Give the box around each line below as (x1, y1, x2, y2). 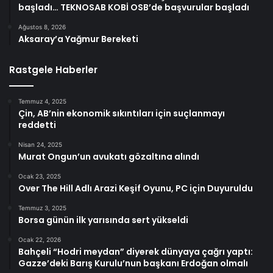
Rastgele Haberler (9, 63, 97, 77)
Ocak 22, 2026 (18, 236, 61, 244)
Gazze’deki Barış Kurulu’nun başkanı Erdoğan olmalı (18, 257, 248, 270)
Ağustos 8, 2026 (18, 23, 66, 31)
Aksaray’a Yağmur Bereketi (18, 33, 138, 46)
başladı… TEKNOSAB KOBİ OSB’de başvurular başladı (18, 1, 249, 14)
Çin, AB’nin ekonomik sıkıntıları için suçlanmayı (18, 107, 225, 120)
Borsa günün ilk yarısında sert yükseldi (18, 214, 188, 227)
